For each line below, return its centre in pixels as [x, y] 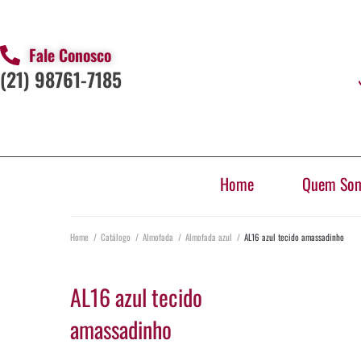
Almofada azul [209, 237]
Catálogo [116, 237]
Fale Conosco [71, 55]
